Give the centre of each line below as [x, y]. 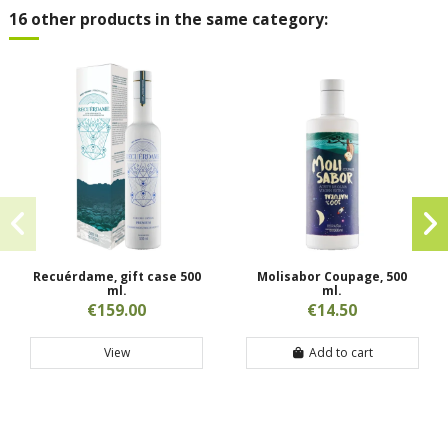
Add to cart [341, 352]
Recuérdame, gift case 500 [116, 277]
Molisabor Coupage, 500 [332, 277]
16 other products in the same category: [168, 19]
